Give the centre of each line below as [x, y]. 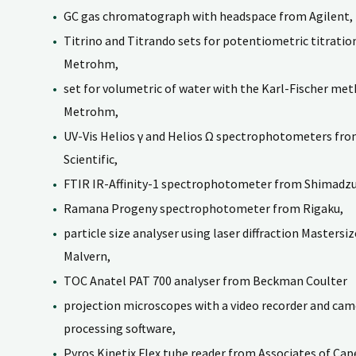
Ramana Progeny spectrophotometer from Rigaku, [203, 208]
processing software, [120, 328]
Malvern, [87, 256]
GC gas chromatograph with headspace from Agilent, [208, 16]
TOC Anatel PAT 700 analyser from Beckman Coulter [205, 281]
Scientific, [91, 159]
